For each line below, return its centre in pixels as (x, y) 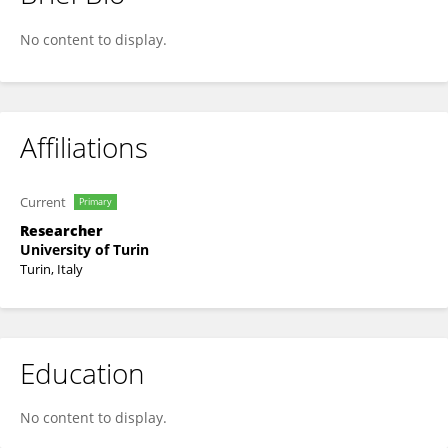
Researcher (61, 230)
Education (82, 373)
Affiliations (84, 147)
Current (43, 202)
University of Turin (84, 249)
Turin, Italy (51, 269)
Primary (95, 201)
